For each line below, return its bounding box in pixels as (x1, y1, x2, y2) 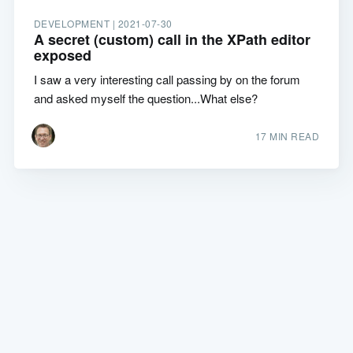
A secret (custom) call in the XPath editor (33, 28, 310, 50)
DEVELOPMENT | (33, 16, 118, 30)
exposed (33, 44, 91, 65)
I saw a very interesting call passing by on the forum (33, 70, 300, 87)
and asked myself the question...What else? (33, 89, 258, 106)
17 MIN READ (255, 128, 320, 143)
